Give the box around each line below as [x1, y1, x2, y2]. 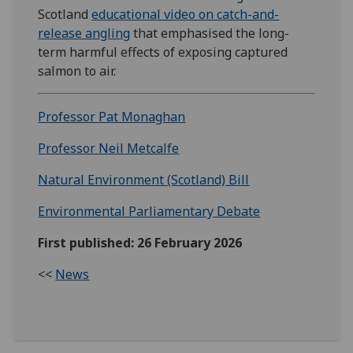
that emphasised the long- [130, 24, 290, 43]
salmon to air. [38, 62, 117, 80]
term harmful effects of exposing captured [38, 43, 288, 61]
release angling [38, 24, 131, 43]
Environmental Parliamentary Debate [38, 203, 261, 221]
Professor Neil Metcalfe [38, 139, 180, 158]
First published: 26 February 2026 [38, 234, 243, 252]
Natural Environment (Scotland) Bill [38, 171, 250, 189]
